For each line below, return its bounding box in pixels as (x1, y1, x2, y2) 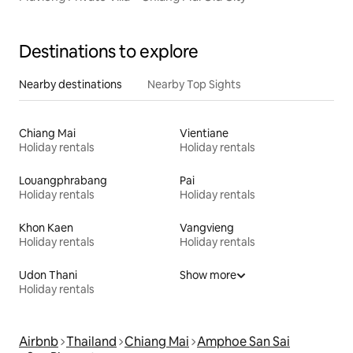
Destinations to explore (19, 40, 199, 64)
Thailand (66, 333, 117, 351)
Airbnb (19, 333, 58, 351)
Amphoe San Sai (197, 333, 290, 351)
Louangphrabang (19, 173, 107, 188)
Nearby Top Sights (147, 77, 241, 92)
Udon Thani (19, 268, 77, 283)
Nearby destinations (19, 77, 122, 92)
